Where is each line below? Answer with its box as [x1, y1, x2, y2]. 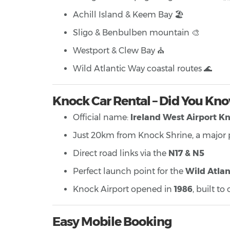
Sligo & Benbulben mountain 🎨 [73, 28, 200, 38]
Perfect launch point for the [73, 166, 185, 177]
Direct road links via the [73, 148, 168, 159]
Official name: [73, 112, 130, 123]
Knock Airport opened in [73, 184, 174, 195]
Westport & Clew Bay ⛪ [73, 46, 164, 56]
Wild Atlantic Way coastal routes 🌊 [73, 64, 212, 74]
